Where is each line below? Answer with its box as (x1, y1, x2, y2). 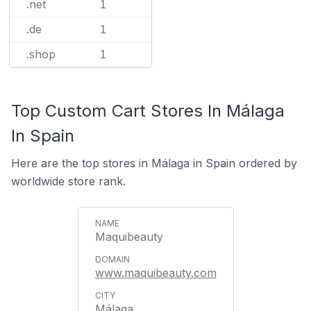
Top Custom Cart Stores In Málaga (11, 101, 285, 121)
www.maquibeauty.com (94, 266, 217, 280)
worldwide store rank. (11, 174, 126, 188)
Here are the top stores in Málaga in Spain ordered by (11, 156, 297, 170)
